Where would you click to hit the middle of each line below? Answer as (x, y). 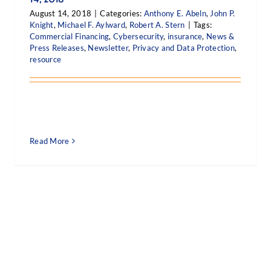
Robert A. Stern (157, 25)
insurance (185, 36)
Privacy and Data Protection (183, 48)
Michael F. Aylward (92, 25)
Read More (50, 141)
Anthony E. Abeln (175, 13)
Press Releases (57, 48)
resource (46, 59)
